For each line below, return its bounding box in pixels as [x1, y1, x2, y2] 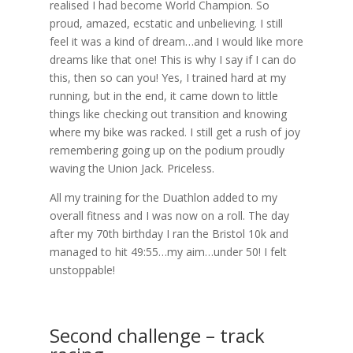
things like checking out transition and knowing [49, 106, 287, 121]
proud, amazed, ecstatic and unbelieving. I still [49, 15, 283, 31]
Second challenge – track [49, 321, 265, 348]
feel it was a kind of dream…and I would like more [49, 33, 303, 49]
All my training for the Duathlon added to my [49, 189, 277, 205]
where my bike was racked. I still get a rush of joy [49, 124, 300, 139]
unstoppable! [49, 262, 115, 277]
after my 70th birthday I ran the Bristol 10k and [49, 225, 288, 241]
